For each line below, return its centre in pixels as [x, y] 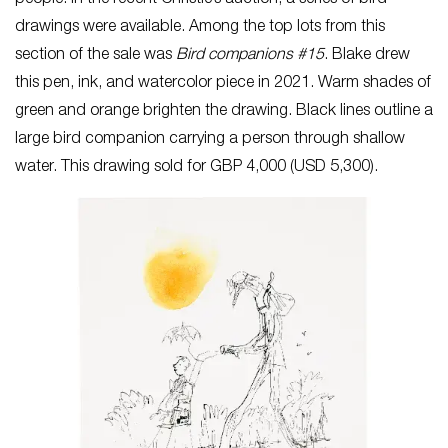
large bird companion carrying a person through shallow [210, 140]
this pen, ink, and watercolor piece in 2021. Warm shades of [223, 84]
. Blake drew [367, 56]
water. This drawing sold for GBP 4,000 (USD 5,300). [196, 168]
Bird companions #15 [250, 56]
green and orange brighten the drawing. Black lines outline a [224, 112]
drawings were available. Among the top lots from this [200, 28]
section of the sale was [95, 56]
